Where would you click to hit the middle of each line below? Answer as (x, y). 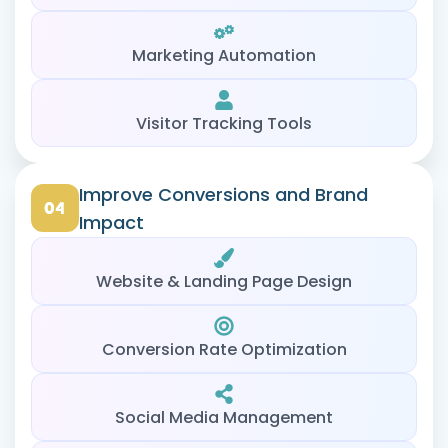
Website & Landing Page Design (224, 281)
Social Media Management (224, 417)
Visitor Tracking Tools (224, 123)
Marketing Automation (224, 55)
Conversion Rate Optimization (224, 349)
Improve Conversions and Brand (223, 194)
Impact (111, 222)
